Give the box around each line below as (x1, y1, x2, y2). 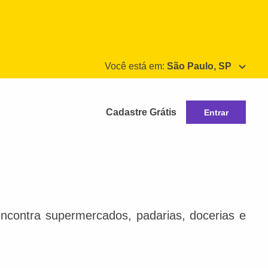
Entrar (203, 107, 229, 117)
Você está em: (105, 61, 167, 71)
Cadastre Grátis (106, 106, 176, 117)
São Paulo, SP (167, 61, 232, 71)
